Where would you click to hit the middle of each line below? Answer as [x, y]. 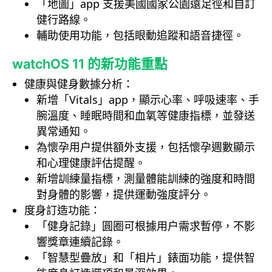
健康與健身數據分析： [79, 84]
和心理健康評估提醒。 [91, 163]
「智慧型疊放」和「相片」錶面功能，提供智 [146, 258]
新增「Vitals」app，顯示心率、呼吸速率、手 [148, 100]
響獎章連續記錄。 [80, 242]
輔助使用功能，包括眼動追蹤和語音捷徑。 [140, 36]
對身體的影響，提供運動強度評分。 [124, 195]
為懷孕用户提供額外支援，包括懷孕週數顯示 [146, 147]
